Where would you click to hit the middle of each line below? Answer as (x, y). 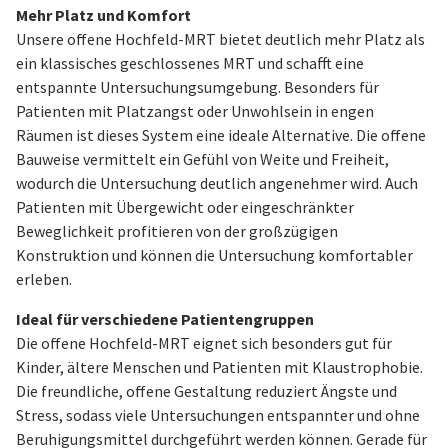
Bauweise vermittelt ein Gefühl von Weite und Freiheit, (202, 159)
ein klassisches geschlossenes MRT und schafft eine (190, 63)
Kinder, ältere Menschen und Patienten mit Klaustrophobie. (219, 367)
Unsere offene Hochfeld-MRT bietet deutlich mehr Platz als (220, 39)
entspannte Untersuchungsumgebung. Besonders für (197, 87)
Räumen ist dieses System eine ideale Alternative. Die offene (221, 135)
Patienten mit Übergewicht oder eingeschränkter (185, 207)
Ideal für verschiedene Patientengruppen (165, 319)
